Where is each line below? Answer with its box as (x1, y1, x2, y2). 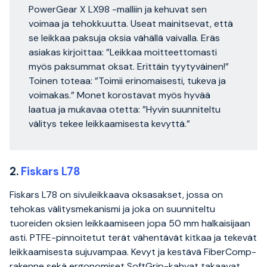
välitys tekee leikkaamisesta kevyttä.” (29, 117, 190, 131)
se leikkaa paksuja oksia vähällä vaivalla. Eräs (29, 32, 220, 45)
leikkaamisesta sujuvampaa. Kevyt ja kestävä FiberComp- (10, 246, 256, 259)
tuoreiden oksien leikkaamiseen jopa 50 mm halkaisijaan (10, 217, 250, 230)
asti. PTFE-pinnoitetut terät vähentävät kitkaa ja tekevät (10, 231, 257, 244)
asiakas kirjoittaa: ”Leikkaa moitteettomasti (29, 46, 217, 59)
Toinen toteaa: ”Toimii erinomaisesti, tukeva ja (29, 74, 226, 88)
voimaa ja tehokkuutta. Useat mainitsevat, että (29, 17, 233, 30)
